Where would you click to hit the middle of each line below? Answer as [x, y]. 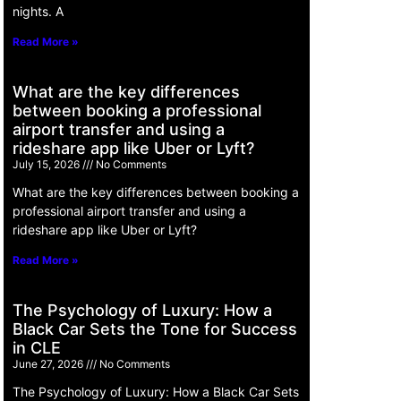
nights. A [38, 11]
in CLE [37, 347]
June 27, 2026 [49, 363]
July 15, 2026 [47, 164]
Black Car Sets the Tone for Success [155, 328]
